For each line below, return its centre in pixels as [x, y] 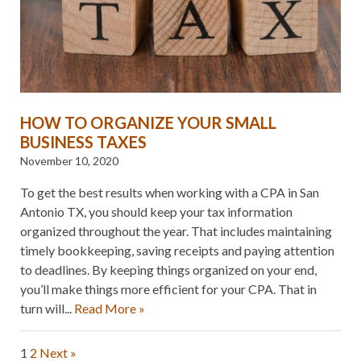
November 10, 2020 [69, 160]
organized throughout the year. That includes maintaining [176, 230]
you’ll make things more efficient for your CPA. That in [168, 288]
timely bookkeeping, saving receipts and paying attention [177, 250]
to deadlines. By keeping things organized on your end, [168, 269]
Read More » [110, 308]
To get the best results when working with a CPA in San [170, 192]
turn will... [47, 308]
